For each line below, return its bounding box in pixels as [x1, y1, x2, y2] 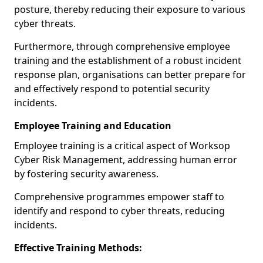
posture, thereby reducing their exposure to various [14, 3, 245, 16]
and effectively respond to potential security [14, 82, 210, 95]
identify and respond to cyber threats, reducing [14, 204, 225, 217]
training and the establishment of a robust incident [14, 54, 241, 67]
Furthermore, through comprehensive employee [14, 40, 230, 53]
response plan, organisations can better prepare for [14, 68, 246, 81]
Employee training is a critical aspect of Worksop [14, 139, 230, 152]
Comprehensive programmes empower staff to [14, 190, 224, 203]
